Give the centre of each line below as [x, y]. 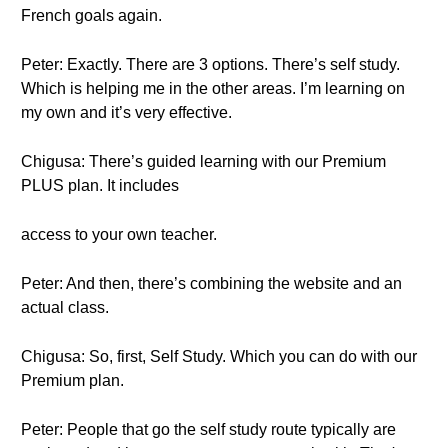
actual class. [65, 307]
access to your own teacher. [119, 234]
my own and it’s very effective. [126, 112]
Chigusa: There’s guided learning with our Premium [203, 161]
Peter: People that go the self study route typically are [208, 429]
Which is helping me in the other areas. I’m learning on [213, 88]
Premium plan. [72, 380]
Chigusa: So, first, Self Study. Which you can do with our [219, 356]
